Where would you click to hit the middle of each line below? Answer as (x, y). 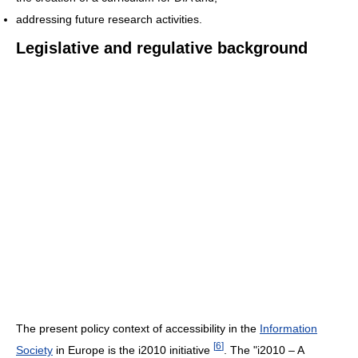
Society (34, 350)
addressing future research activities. (109, 20)
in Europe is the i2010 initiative (133, 350)
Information (288, 329)
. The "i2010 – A (264, 350)
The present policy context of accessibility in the (138, 329)
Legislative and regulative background (162, 48)
